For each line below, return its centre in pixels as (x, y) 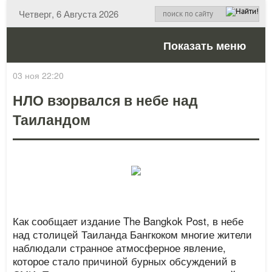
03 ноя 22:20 (39, 75)
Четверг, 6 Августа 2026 (69, 14)
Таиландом (52, 119)
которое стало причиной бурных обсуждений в (125, 261)
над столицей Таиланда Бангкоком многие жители (133, 234)
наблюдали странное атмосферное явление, (120, 247)
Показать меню (204, 46)
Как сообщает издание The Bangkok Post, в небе (128, 221)
